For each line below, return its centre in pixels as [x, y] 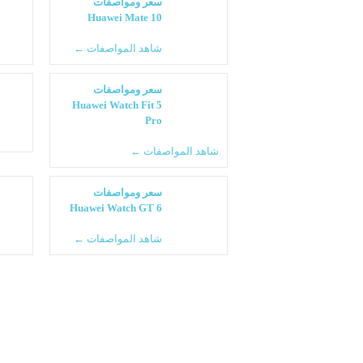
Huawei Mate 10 [125, 17]
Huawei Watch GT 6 [116, 207]
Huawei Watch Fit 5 [117, 105]
